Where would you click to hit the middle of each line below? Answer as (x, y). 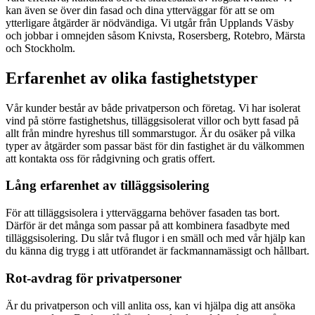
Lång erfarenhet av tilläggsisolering (108, 186)
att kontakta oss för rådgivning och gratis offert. (110, 158)
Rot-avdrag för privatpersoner (94, 278)
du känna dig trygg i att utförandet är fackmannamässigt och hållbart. (157, 251)
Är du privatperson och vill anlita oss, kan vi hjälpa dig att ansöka (150, 305)
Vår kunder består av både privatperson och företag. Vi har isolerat (153, 108)
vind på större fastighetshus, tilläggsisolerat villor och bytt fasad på (152, 120)
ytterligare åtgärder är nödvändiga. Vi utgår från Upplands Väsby (150, 22)
